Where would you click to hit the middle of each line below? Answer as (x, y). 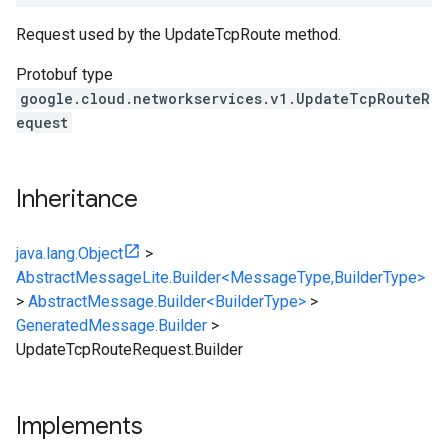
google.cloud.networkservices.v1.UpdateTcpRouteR (225, 98)
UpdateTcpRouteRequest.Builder (129, 349)
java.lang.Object (69, 253)
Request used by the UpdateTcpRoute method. (178, 34)
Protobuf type (64, 74)
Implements (79, 426)
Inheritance (77, 199)
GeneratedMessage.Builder (111, 325)
